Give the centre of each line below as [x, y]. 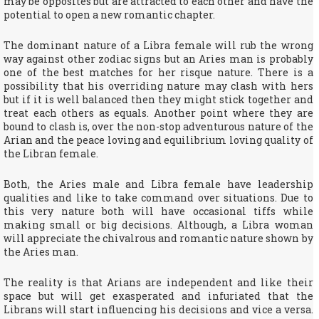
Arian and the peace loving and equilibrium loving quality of [158, 140]
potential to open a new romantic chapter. [109, 15]
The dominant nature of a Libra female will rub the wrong [158, 45]
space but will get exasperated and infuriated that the [158, 296]
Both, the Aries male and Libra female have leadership [158, 184]
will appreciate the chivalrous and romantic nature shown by [158, 238]
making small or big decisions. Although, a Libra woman [158, 225]
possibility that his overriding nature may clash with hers [158, 86]
